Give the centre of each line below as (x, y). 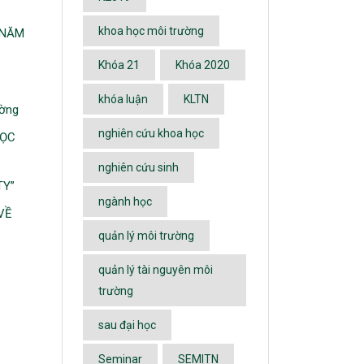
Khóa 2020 (203, 65)
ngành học (125, 201)
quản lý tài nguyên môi (156, 270)
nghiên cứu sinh (139, 167)
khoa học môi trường (151, 31)
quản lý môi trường (146, 236)
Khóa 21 (119, 65)
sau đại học (127, 325)
